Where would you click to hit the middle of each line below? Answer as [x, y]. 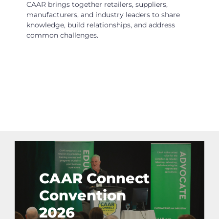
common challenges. [62, 35]
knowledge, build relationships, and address [101, 25]
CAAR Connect [94, 178]
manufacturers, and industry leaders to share [103, 15]
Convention [82, 196]
